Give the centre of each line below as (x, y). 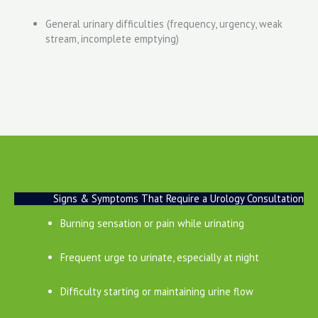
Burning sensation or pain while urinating (152, 223)
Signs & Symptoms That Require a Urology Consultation (179, 198)
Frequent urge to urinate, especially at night (159, 257)
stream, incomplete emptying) (112, 39)
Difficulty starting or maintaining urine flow (157, 291)
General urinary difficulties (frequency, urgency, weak (164, 24)
